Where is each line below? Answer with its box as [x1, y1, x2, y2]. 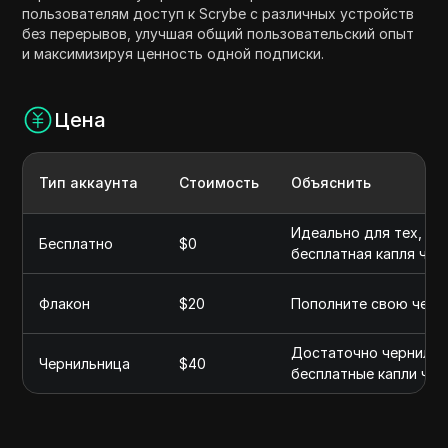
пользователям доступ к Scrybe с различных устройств [22, 4, 415, 22]
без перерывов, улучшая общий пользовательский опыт [22, 24, 415, 42]
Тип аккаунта [39, 173, 139, 191]
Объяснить [291, 173, 372, 191]
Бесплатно [39, 234, 114, 252]
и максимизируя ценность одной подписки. [22, 44, 325, 62]
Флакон [39, 294, 91, 312]
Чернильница [39, 354, 131, 372]
